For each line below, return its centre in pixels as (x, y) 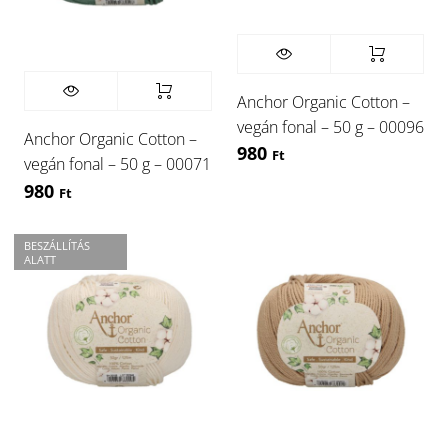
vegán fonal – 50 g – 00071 (117, 164)
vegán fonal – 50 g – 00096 (330, 126)
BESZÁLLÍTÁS (57, 246)
